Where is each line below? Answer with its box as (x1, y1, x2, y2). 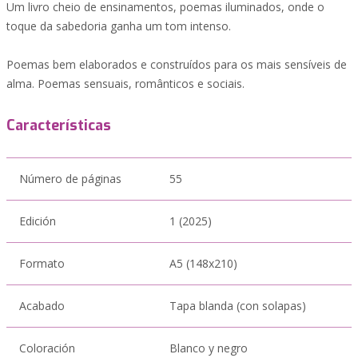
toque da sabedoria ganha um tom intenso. (6, 18, 231, 34)
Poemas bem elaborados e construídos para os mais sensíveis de (6, 57, 347, 72)
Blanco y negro (169, 340, 248, 356)
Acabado (19, 298, 65, 313)
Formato (19, 256, 65, 271)
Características (6, 116, 111, 135)
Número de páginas (19, 171, 121, 186)
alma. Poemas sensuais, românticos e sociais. (6, 76, 245, 91)
